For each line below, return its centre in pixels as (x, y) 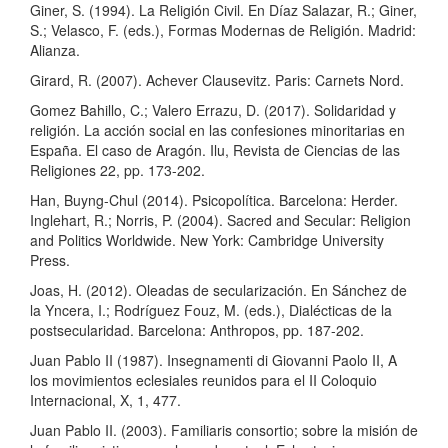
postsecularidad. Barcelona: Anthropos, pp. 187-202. (197, 330)
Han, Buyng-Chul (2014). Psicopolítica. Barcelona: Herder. (214, 200)
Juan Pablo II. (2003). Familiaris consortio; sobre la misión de (224, 430)
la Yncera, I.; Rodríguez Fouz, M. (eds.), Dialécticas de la (211, 310)
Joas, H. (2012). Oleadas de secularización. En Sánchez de (218, 290)
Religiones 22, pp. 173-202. (117, 170)
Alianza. (55, 50)
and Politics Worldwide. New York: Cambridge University (207, 240)
